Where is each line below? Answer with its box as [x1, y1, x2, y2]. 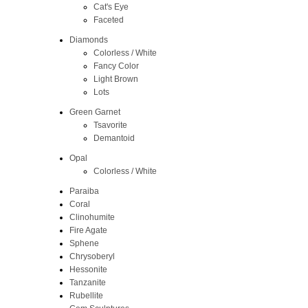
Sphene [69, 238, 99, 248]
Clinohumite [69, 212, 115, 222]
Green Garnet [69, 107, 120, 117]
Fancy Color [93, 60, 139, 71]
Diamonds [69, 34, 108, 45]
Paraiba [69, 186, 99, 196]
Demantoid [93, 133, 135, 143]
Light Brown [93, 74, 138, 84]
